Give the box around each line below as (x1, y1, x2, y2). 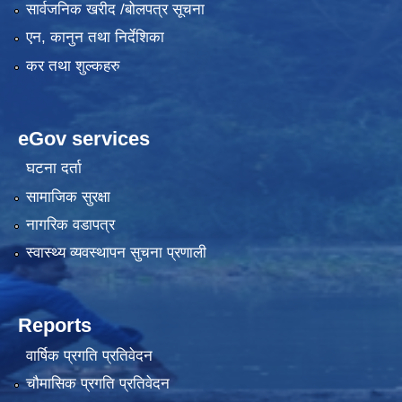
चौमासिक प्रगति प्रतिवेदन (25, 375, 170, 393)
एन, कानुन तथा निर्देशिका (25, 29, 164, 47)
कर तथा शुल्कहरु (25, 57, 120, 74)
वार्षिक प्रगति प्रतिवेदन (25, 346, 153, 364)
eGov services (18, 127, 150, 150)
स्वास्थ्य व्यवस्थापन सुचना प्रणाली (25, 244, 206, 262)
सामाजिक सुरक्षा (25, 188, 110, 205)
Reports (18, 314, 92, 337)
